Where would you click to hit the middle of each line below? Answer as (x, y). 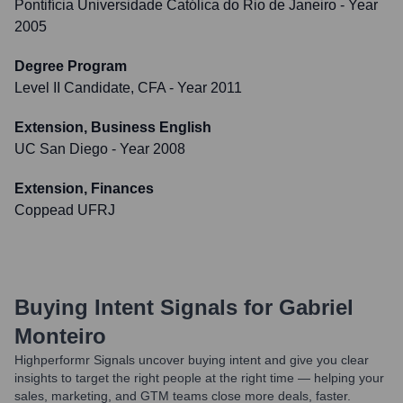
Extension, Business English (113, 127)
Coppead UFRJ (65, 210)
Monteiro (60, 336)
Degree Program (71, 66)
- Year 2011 (204, 88)
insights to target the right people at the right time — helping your (199, 378)
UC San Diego (61, 149)
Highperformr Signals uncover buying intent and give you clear (192, 360)
